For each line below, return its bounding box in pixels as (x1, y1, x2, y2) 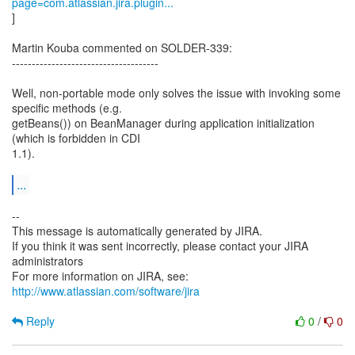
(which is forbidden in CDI (12, 130, 140, 146)
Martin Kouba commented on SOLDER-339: (12, 40, 232, 55)
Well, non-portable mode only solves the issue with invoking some (12, 85, 341, 101)
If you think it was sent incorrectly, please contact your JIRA (12, 238, 308, 254)
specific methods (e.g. (12, 100, 122, 116)
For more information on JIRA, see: (12, 268, 189, 284)
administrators (12, 253, 83, 269)
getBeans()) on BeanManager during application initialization (12, 115, 315, 131)
